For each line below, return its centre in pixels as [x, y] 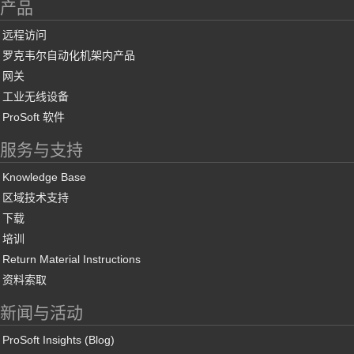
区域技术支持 [36, 198]
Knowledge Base [44, 177]
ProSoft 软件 [34, 117]
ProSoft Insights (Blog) [58, 340]
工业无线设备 [36, 97]
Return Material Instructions [72, 260]
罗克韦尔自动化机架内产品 [69, 56]
